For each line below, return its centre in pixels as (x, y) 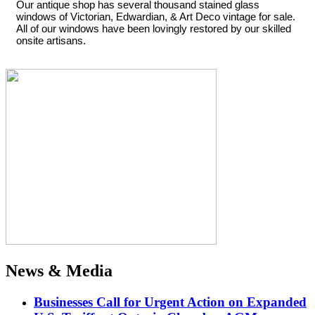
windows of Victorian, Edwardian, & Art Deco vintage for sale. (156, 17)
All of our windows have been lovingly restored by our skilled (154, 28)
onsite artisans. (51, 40)
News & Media (59, 270)
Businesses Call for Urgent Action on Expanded (170, 302)
